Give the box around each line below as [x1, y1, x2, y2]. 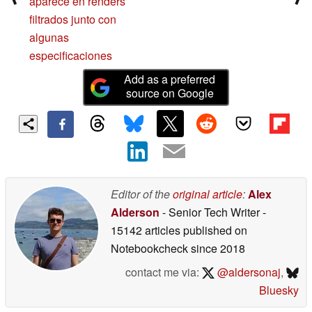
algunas [29, 29, 69, 46]
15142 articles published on [111, 221, 247, 238]
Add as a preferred [124, 71, 216, 88]
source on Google [125, 85, 214, 102]
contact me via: [125, 263, 203, 280]
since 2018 [188, 240, 245, 256]
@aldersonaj [214, 263, 281, 280]
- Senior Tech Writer [159, 203, 263, 220]
